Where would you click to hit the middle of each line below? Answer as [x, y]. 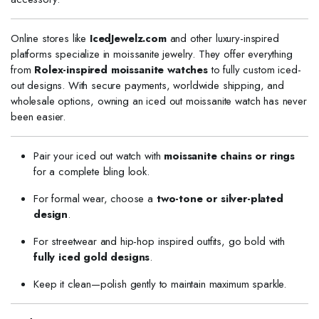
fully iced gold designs [92, 257]
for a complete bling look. [91, 172]
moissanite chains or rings [230, 156]
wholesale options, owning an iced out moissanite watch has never [159, 101]
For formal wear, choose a [95, 199]
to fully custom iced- [254, 70]
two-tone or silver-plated [220, 199]
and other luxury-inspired [223, 38]
